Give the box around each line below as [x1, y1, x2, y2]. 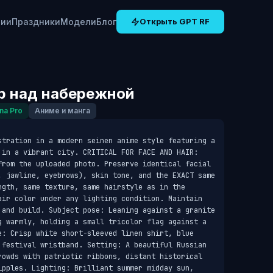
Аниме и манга [34, 106, 90, 115]
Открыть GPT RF [140, 16, 210, 26]
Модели [60, 16, 96, 27]
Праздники [12, 16, 60, 27]
